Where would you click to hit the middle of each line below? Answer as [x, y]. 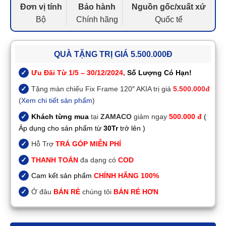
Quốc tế [169, 20]
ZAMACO [116, 116]
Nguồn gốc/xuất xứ [169, 7]
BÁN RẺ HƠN [135, 192]
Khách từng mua [60, 116]
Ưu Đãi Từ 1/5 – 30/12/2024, [79, 73]
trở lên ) [131, 128]
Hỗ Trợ [43, 144]
